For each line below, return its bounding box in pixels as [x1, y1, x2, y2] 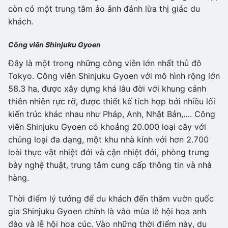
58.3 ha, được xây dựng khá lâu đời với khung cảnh [8, 83, 206, 94]
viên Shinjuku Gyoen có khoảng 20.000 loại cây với [8, 121, 206, 132]
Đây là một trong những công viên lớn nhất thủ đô [8, 58, 202, 68]
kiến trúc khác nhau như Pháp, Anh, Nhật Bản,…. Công [8, 108, 215, 119]
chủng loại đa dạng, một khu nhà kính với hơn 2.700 [8, 134, 209, 145]
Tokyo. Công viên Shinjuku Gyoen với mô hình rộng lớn [8, 70, 220, 81]
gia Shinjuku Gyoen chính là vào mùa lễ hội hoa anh [8, 206, 206, 216]
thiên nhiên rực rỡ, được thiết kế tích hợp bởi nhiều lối [8, 96, 215, 106]
